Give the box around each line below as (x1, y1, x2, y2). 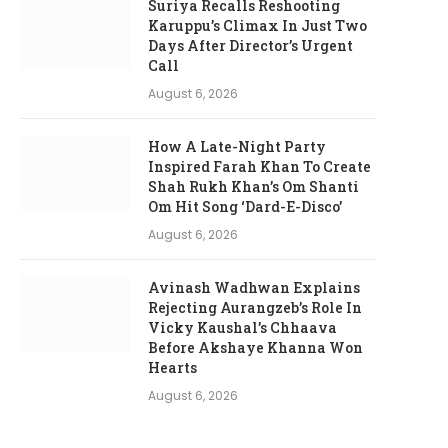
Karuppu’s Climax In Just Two (148, 16, 367, 35)
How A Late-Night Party (148, 137, 326, 156)
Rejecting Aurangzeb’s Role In (148, 298, 362, 317)
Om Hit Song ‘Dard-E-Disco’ (148, 197, 342, 216)
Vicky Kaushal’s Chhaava (148, 318, 337, 337)
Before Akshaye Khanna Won (148, 338, 363, 357)
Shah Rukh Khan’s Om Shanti (148, 177, 359, 196)
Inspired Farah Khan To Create (148, 157, 371, 176)
